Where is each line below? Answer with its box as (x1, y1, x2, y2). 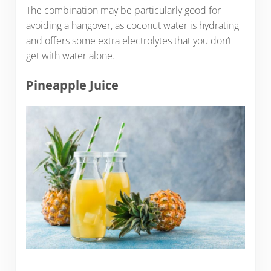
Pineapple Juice (25, 76, 119, 93)
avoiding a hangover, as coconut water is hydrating (25, 18, 239, 32)
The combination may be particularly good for (25, 3, 221, 17)
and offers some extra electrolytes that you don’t (25, 33, 232, 47)
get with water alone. (25, 48, 115, 62)
